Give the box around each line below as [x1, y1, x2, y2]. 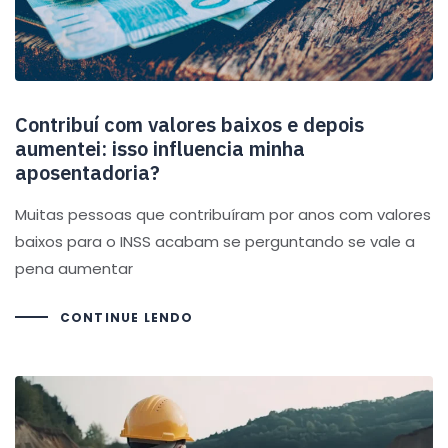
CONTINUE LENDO [59, 308, 194, 326]
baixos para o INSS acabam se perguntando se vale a [15, 231, 415, 253]
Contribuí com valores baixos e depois [15, 111, 364, 139]
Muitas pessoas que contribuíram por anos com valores [15, 204, 431, 226]
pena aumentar [15, 258, 133, 280]
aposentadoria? [15, 159, 160, 187]
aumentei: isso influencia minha [15, 135, 305, 163]
